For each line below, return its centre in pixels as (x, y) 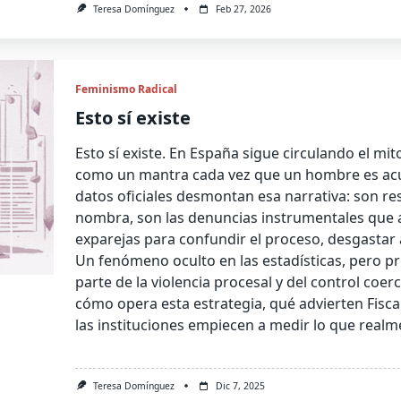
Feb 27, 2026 (244, 9)
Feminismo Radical (127, 90)
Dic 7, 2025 (241, 386)
